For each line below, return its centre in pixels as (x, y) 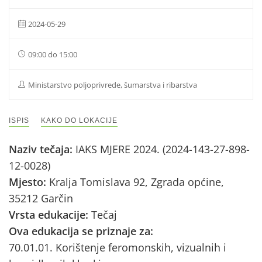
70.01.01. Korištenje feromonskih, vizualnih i (118, 247)
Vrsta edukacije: (50, 215)
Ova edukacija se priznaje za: (81, 231)
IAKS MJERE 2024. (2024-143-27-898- (163, 149)
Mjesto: (29, 182)
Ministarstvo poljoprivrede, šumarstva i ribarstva (113, 85)
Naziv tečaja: (42, 149)
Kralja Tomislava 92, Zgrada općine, (137, 182)
